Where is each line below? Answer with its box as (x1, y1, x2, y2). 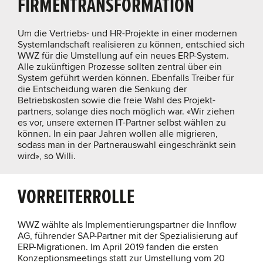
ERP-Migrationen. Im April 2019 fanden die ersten (18, 241, 218, 254)
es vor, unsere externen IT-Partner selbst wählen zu (18, 117, 226, 129)
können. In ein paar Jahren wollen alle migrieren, (18, 128, 218, 140)
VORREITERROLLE (18, 184, 134, 210)
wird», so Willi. (18, 150, 76, 163)
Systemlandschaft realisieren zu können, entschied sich (18, 39, 245, 51)
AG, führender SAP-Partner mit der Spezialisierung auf (18, 230, 238, 242)
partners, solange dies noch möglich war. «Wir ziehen (18, 106, 235, 118)
